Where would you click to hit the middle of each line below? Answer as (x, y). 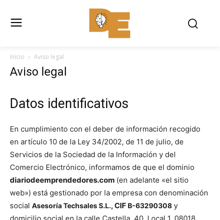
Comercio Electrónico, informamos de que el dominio (102, 167)
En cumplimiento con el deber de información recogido (105, 129)
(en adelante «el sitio (152, 180)
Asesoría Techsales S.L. (71, 205)
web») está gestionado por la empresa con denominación (109, 192)
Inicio (17, 56)
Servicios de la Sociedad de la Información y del (93, 154)
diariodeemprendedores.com (63, 180)
